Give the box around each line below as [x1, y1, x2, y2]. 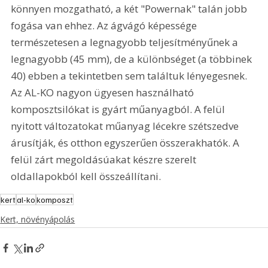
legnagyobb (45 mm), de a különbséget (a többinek [11, 51, 255, 66]
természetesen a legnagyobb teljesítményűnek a [11, 35, 241, 49]
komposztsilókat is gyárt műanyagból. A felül [11, 102, 228, 116]
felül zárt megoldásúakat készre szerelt [11, 152, 199, 166]
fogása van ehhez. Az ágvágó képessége [11, 18, 200, 32]
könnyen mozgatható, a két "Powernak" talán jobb [11, 1, 250, 16]
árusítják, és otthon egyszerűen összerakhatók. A [11, 135, 242, 150]
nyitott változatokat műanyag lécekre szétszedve [11, 118, 242, 133]
